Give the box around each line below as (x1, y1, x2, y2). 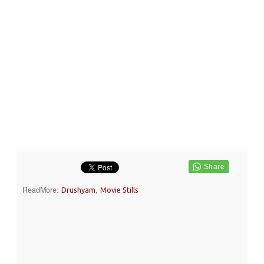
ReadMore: (22, 184, 61, 195)
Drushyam (61, 185, 95, 194)
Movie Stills (100, 185, 138, 194)
